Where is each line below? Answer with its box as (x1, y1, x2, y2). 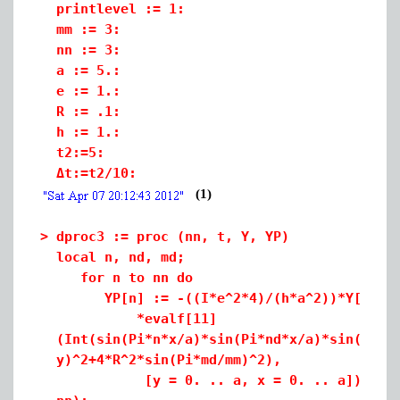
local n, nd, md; (56, 249, 185, 265)
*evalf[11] (56, 311, 217, 327)
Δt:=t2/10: (56, 165, 137, 181)
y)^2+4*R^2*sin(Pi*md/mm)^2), (56, 352, 281, 368)
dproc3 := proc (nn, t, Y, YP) (56, 229, 289, 245)
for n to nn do (56, 270, 193, 286)
